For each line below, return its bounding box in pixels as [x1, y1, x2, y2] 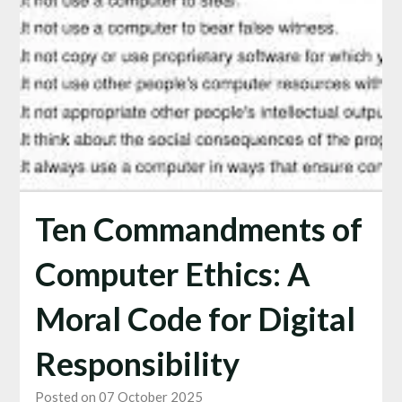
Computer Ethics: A [34, 253, 310, 293]
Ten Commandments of [34, 208, 363, 249]
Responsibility [34, 343, 240, 383]
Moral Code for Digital [34, 298, 355, 338]
